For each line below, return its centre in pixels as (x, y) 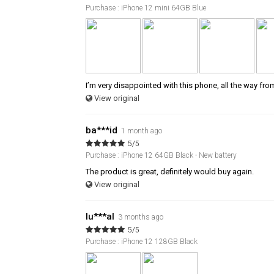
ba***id (102, 130)
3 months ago (141, 217)
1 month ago (142, 131)
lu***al (100, 216)
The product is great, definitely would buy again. (170, 171)
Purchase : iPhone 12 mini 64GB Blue (146, 8)
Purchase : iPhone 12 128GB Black (142, 241)
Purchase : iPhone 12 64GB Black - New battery (161, 155)
